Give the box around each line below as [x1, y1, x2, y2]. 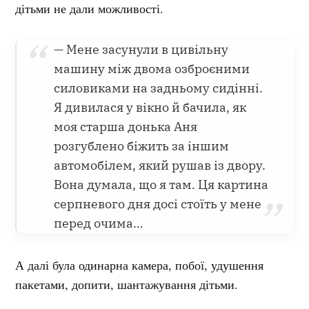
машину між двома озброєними [54, 60, 250, 77]
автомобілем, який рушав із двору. [54, 157, 266, 173]
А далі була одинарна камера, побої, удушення [15, 256, 264, 273]
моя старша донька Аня [54, 118, 198, 134]
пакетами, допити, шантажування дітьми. [15, 275, 239, 292]
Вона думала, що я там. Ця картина [54, 176, 269, 192]
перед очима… [54, 215, 143, 231]
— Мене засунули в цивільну [54, 41, 229, 57]
